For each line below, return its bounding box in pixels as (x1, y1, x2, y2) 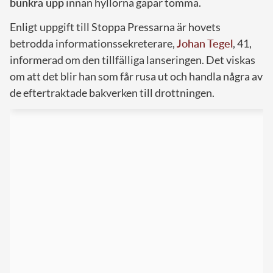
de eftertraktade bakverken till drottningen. (10, 86, 214, 100)
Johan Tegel (177, 37, 233, 51)
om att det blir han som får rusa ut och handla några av (10, 69, 263, 83)
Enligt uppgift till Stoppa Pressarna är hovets (10, 20, 221, 34)
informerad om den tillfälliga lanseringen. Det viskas (10, 53, 255, 67)
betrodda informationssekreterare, (10, 37, 177, 51)
